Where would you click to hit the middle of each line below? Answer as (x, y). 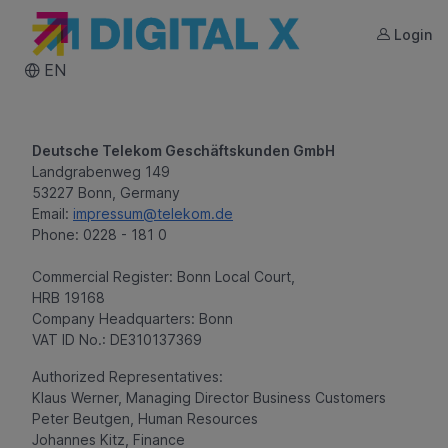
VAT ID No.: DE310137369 (117, 339)
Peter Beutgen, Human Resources (145, 418)
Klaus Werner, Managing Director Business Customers (209, 397)
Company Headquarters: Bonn (132, 318)
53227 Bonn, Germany (106, 192)
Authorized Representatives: (127, 376)
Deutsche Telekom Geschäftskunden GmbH (183, 150)
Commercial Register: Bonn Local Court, (163, 276)
